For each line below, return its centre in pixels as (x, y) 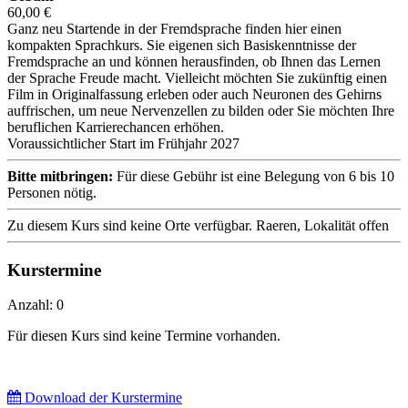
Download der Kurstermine (102, 398)
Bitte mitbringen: (60, 176)
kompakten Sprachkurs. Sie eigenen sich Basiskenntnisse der (182, 45)
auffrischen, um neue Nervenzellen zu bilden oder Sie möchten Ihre (201, 110)
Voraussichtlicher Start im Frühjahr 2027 (123, 143)
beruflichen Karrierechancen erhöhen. (116, 127)
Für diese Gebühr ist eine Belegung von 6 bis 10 (254, 176)
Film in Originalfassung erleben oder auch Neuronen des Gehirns (194, 94)
